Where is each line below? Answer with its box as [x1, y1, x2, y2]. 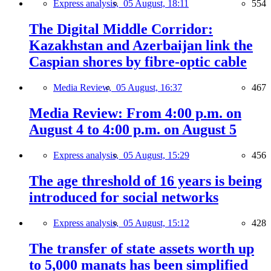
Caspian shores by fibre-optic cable [29, 54, 247, 70]
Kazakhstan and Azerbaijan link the [29, 38, 253, 54]
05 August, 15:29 [123, 149, 189, 160]
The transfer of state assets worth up [29, 240, 254, 256]
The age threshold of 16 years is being [29, 172, 262, 189]
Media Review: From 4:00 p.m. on [29, 105, 241, 121]
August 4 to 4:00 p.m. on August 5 [29, 122, 237, 137]
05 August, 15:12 [123, 217, 189, 228]
